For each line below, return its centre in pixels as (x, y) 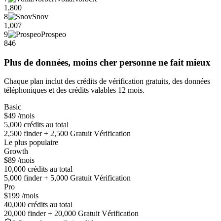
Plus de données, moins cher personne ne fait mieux (107, 62)
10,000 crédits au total (38, 169)
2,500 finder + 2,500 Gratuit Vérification (67, 134)
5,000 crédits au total (36, 125)
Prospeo (54, 34)
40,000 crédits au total (38, 205)
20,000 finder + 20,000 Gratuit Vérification (71, 214)
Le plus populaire (31, 143)
